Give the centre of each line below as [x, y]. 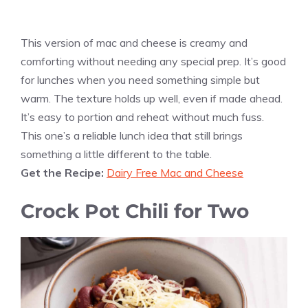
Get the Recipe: [64, 173]
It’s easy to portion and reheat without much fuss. [142, 117]
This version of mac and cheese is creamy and [134, 43]
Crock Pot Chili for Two [135, 211]
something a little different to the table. [116, 154]
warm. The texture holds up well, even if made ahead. [152, 99]
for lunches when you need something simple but [140, 80]
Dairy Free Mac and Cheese [175, 173]
